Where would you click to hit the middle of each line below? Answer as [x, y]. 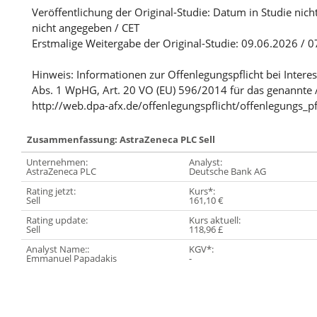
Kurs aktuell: [215, 220]
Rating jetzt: [51, 191]
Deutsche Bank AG [227, 172]
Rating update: [57, 220]
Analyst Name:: [58, 249]
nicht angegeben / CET [86, 28]
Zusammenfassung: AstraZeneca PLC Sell [121, 140]
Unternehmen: [57, 162]
